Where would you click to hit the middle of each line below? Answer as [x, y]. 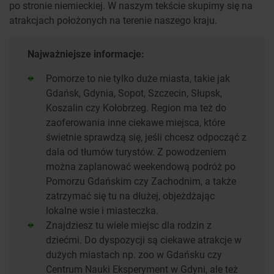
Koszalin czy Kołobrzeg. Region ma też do [136, 108]
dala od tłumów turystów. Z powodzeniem [136, 152]
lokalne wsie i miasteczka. [102, 210]
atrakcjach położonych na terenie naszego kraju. [113, 20]
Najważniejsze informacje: [86, 54]
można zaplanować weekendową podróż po [141, 166]
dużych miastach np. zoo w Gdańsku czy [134, 254]
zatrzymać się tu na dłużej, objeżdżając [130, 196]
